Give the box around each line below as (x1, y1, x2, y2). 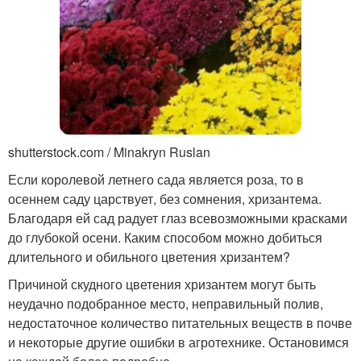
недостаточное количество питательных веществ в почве (8, 313, 352, 333)
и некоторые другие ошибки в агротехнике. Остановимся (8, 333, 349, 352)
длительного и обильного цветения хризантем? (8, 247, 290, 267)
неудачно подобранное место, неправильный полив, (8, 294, 323, 313)
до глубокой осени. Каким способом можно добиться (8, 228, 322, 247)
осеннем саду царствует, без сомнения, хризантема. (8, 189, 322, 209)
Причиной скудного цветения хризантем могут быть (8, 275, 316, 294)
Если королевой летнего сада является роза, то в (8, 170, 304, 189)
